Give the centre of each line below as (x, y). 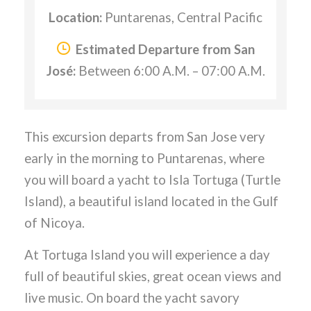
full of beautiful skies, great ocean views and (153, 276)
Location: (75, 17)
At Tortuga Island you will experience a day (147, 254)
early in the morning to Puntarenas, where (144, 158)
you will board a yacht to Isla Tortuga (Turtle (152, 179)
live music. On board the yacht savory (132, 297)
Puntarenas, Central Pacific (182, 17)
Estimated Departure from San (163, 49)
